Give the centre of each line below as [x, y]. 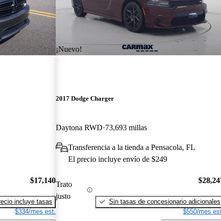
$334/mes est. [36, 211]
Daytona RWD [79, 128]
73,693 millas [126, 128]
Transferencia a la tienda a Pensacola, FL [132, 147]
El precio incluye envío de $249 [118, 159]
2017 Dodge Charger [85, 99]
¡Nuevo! [69, 49]
